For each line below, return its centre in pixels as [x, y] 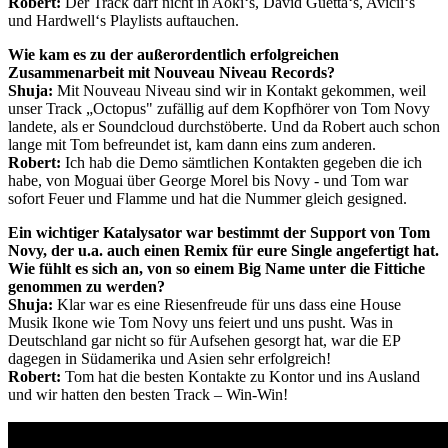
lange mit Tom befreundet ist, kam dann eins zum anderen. [192, 145]
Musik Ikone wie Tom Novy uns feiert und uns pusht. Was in [200, 323]
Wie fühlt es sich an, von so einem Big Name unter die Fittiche [216, 269]
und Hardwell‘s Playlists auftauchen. [123, 21]
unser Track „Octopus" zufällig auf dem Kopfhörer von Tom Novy [219, 109]
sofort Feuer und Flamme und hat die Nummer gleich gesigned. [207, 199]
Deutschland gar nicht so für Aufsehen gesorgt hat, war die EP [204, 341]
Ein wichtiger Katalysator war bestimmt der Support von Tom [219, 233]
